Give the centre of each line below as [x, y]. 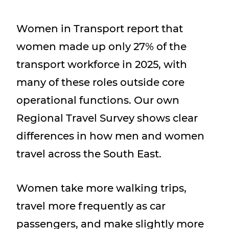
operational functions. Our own [98, 100]
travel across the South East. [89, 154]
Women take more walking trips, [101, 188]
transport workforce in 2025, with [102, 64]
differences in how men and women [110, 136]
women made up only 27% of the [101, 47]
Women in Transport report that [100, 29]
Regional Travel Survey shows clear [107, 118]
